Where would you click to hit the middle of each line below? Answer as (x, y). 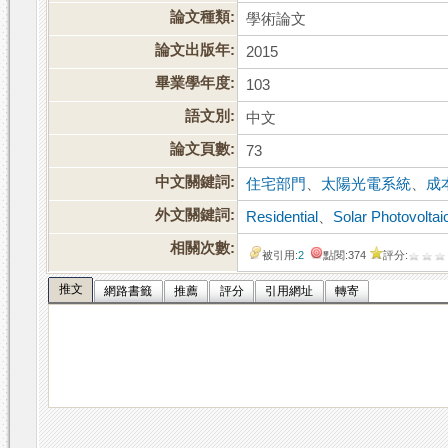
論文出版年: (195, 50)
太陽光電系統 (366, 184)
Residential (282, 217)
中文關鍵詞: (195, 182)
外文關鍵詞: (195, 215)
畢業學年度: (195, 83)
